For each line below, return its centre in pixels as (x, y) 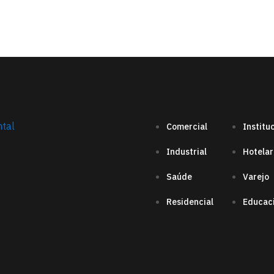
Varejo (256, 177)
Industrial (187, 152)
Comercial (187, 127)
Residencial (190, 202)
